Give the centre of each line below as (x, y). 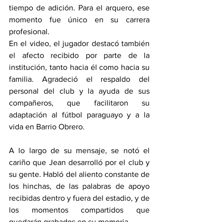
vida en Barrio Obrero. (47, 126)
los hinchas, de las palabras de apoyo (79, 186)
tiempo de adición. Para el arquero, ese (79, 7)
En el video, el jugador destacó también (79, 43)
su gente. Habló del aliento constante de (79, 174)
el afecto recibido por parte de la (79, 55)
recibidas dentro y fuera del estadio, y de (79, 198)
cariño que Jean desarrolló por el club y (79, 162)
